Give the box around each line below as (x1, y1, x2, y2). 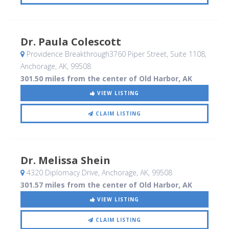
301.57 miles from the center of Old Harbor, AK (20, 180, 192, 190)
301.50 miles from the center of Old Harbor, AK (20, 74, 192, 84)
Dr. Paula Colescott (20, 35, 121, 49)
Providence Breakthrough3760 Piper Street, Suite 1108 (25, 49, 205, 59)
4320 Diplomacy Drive (25, 168, 98, 178)
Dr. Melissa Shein (20, 153, 110, 168)
